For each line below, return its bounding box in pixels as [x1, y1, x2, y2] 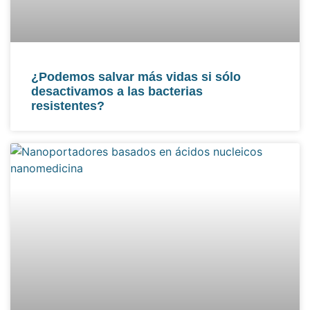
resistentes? [31, 99, 104, 113]
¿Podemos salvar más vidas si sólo [31, 70, 241, 84]
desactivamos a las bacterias [31, 84, 203, 99]
